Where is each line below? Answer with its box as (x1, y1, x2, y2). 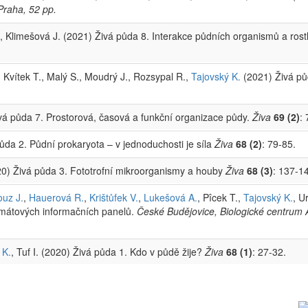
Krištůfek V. (89, 190, 138, 204)
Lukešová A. (144, 190, 197, 204)
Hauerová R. (29, 190, 84, 204)
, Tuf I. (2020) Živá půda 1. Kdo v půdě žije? (11, 244, 205, 258)
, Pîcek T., (197, 190, 243, 204)
